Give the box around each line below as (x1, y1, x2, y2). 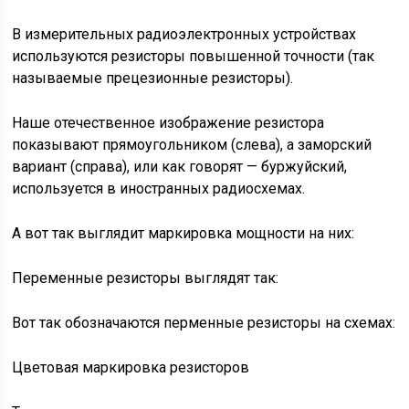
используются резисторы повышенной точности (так (12, 47, 375, 65)
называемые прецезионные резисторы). (12, 69, 294, 87)
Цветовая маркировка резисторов (12, 359, 250, 376)
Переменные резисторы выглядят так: (12, 269, 279, 287)
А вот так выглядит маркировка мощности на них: (12, 225, 355, 242)
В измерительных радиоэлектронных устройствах (12, 26, 357, 43)
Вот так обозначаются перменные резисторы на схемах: (12, 314, 396, 331)
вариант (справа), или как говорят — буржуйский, (12, 158, 348, 175)
